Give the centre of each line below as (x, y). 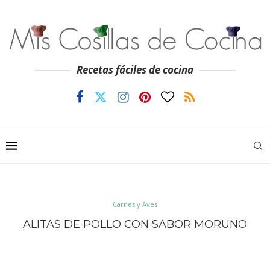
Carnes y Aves (135, 204)
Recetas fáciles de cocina (135, 70)
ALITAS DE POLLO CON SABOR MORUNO (135, 224)
